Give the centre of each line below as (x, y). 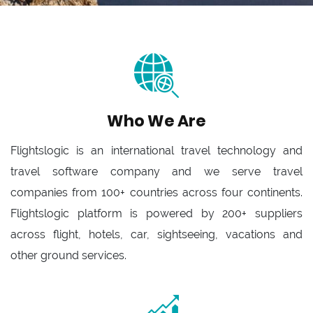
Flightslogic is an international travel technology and (156, 151)
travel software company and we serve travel (156, 172)
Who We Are (156, 121)
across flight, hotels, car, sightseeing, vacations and (156, 235)
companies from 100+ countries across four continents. (156, 193)
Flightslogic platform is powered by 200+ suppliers (156, 214)
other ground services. (68, 256)
